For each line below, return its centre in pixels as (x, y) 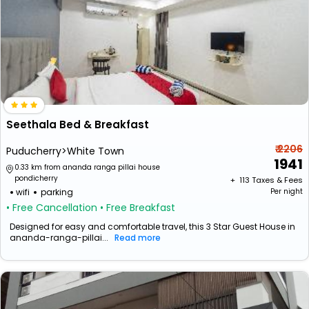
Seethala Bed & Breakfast (78, 124)
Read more (138, 238)
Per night (287, 191)
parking (57, 192)
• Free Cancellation (52, 208)
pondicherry (36, 178)
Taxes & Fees (277, 180)
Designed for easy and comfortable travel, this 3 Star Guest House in (152, 227)
